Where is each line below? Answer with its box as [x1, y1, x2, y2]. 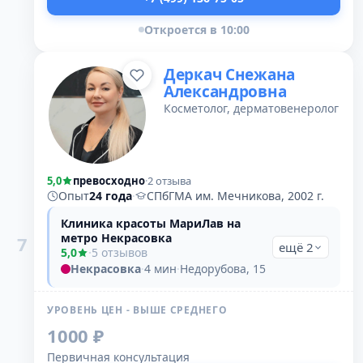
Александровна [164, 81, 287, 102]
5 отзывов [92, 245, 147, 260]
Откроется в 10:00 [143, 22, 250, 37]
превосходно [73, 173, 145, 188]
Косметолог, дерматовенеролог [164, 100, 339, 116]
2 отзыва [147, 173, 191, 188]
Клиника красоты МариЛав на [61, 216, 241, 231]
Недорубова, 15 [180, 261, 266, 276]
